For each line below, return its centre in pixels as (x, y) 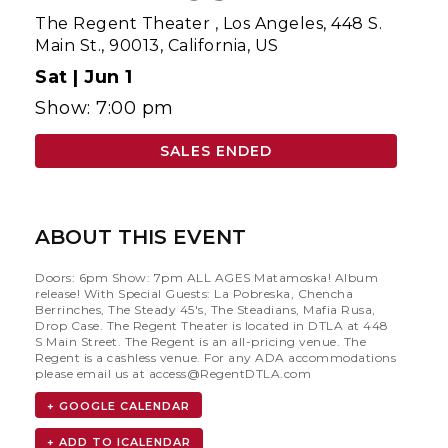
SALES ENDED (216, 150)
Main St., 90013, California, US (157, 45)
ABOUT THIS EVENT (140, 236)
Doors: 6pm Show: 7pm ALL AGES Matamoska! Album (206, 277)
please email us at (92, 373)
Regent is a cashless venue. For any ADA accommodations (215, 357)
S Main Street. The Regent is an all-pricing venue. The (200, 341)
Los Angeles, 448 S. (302, 23)
